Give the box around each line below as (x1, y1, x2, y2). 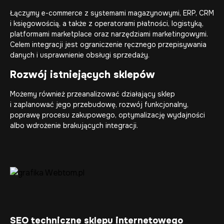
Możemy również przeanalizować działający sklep (10, 89, 175, 98)
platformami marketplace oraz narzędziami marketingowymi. (10, 29, 208, 38)
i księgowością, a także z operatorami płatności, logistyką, (10, 19, 203, 28)
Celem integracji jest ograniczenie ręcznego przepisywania (10, 40, 206, 49)
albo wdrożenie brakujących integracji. (10, 121, 138, 130)
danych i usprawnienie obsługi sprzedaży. (10, 50, 149, 59)
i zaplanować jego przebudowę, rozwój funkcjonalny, (10, 100, 188, 109)
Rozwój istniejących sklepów (10, 68, 155, 81)
